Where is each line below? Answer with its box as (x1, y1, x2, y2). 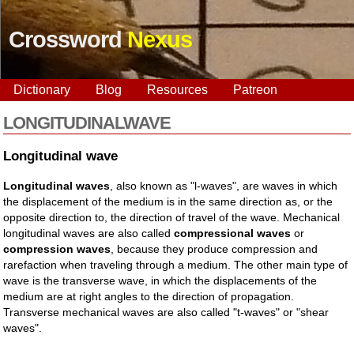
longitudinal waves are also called (3, 226, 175, 239)
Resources (147, 83, 208, 96)
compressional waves (174, 226, 292, 239)
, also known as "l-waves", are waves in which (110, 179, 338, 192)
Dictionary (13, 83, 70, 96)
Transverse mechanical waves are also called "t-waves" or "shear (3, 305, 330, 318)
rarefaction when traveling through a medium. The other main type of (3, 258, 348, 271)
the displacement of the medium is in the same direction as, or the (3, 194, 333, 208)
